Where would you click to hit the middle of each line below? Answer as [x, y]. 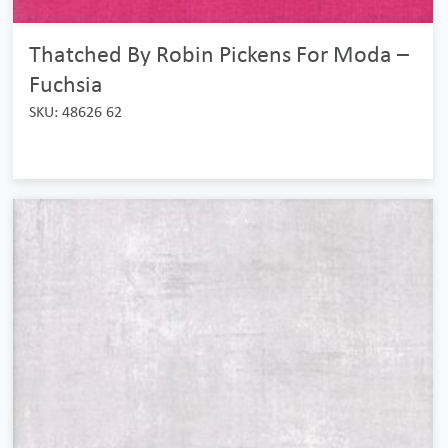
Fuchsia [65, 83]
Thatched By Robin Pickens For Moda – [218, 53]
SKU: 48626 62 [75, 111]
